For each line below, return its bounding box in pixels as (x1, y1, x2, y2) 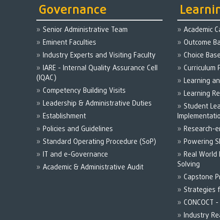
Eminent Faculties (43, 37, 97, 48)
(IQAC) (36, 73, 57, 83)
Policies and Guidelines (43, 124, 113, 135)
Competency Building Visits (43, 85, 126, 96)
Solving (177, 159, 200, 170)
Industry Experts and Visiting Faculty (43, 50, 156, 61)
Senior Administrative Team (43, 25, 128, 35)
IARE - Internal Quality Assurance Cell (43, 63, 158, 74)
